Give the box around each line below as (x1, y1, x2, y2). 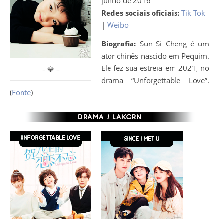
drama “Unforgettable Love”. (101, 75, 209, 85)
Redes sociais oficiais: (101, 8, 179, 18)
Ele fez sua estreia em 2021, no (101, 63, 209, 73)
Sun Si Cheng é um (139, 39, 210, 48)
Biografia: (101, 39, 140, 48)
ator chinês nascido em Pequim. (101, 51, 209, 61)
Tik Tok (181, 8, 205, 18)
